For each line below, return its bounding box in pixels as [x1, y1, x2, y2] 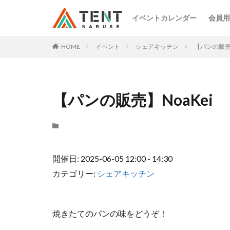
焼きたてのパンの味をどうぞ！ [52, 208, 167, 219]
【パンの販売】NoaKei [52, 90, 213, 109]
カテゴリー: [52, 168, 97, 179]
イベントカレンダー [132, 13, 197, 22]
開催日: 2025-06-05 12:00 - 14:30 [52, 154, 172, 164]
